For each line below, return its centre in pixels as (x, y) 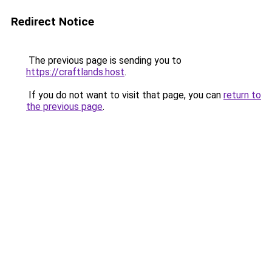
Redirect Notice (53, 22)
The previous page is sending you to (104, 60)
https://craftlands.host (75, 72)
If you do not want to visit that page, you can (125, 95)
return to (242, 95)
